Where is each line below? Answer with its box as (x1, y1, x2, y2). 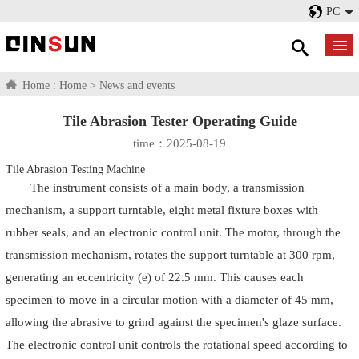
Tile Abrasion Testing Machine (6, 163, 145, 176)
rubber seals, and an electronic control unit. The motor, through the (6, 225, 341, 240)
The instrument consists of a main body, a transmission (30, 180, 305, 195)
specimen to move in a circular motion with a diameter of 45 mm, (6, 292, 333, 307)
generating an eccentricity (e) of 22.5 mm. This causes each (6, 270, 304, 284)
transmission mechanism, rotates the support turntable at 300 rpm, (6, 248, 335, 262)
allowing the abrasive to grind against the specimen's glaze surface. (6, 315, 341, 329)
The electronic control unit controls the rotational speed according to (6, 337, 348, 352)
